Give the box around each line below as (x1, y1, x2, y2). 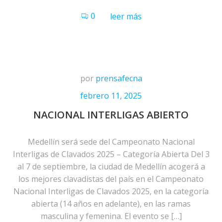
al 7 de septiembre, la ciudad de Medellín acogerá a (17, 161, 205, 172)
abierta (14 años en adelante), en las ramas (31, 198, 191, 209)
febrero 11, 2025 (80, 90, 142, 101)
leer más (110, 11, 142, 22)
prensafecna (95, 73, 142, 84)
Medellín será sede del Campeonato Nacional (27, 136, 195, 147)
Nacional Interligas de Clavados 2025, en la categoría (13, 186, 209, 197)
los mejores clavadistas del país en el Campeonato (18, 173, 204, 184)
